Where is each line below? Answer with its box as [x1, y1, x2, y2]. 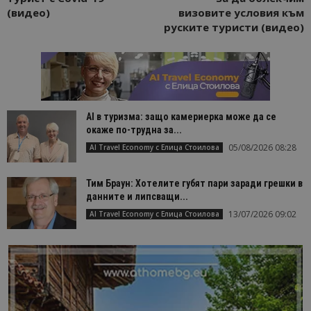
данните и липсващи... [86, 190, 188, 202]
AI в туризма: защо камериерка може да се [86, 110, 276, 122]
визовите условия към [178, 5, 304, 19]
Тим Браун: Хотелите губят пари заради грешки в [86, 177, 303, 189]
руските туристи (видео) [164, 19, 304, 34]
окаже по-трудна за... [86, 124, 182, 135]
